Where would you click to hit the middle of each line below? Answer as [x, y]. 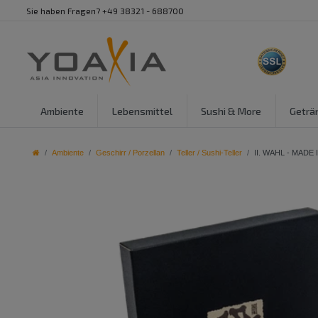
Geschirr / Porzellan [130, 153]
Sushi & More [231, 111]
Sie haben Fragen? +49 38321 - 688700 [105, 11]
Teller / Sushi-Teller [209, 153]
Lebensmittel [142, 111]
